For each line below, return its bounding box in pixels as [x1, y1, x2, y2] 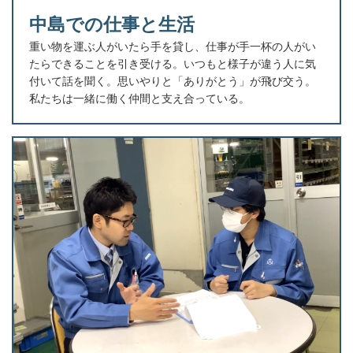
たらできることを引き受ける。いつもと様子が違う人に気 [29, 57, 316, 70]
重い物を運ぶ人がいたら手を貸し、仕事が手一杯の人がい [29, 39, 316, 53]
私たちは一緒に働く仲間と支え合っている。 [29, 91, 250, 105]
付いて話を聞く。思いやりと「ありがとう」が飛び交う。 [29, 74, 316, 87]
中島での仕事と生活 [29, 13, 195, 35]
